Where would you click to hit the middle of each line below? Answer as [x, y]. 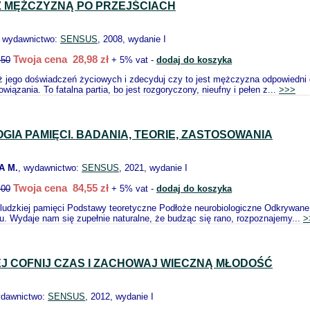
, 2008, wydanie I [132, 39]
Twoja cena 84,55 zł [61, 188]
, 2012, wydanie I [119, 297]
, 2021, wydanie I [153, 168]
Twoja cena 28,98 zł [61, 59]
